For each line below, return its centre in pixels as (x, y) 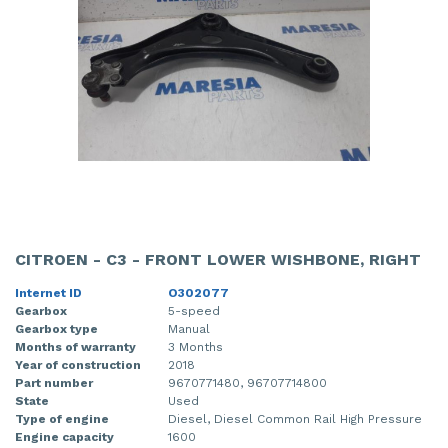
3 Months (195, 347)
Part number (54, 383)
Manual (189, 329)
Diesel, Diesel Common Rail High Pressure (295, 419)
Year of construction (78, 365)
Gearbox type (56, 329)
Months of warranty (75, 347)
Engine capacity (64, 437)
